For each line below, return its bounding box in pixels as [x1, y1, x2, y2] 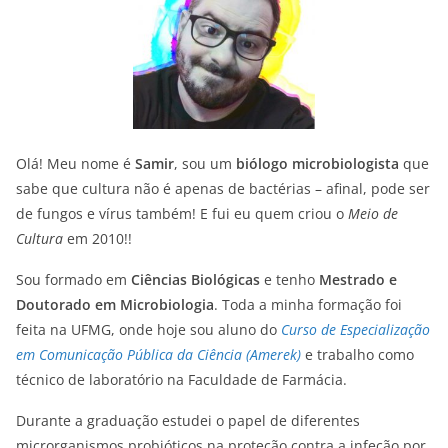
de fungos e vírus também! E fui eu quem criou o [16, 204, 348, 224]
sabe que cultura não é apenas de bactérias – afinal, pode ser [16, 179, 430, 199]
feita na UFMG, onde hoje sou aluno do [16, 320, 281, 340]
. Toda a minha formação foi [214, 295, 402, 315]
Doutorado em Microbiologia [16, 295, 214, 315]
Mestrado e [319, 270, 397, 290]
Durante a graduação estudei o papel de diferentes [16, 411, 360, 431]
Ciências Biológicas [131, 270, 260, 290]
